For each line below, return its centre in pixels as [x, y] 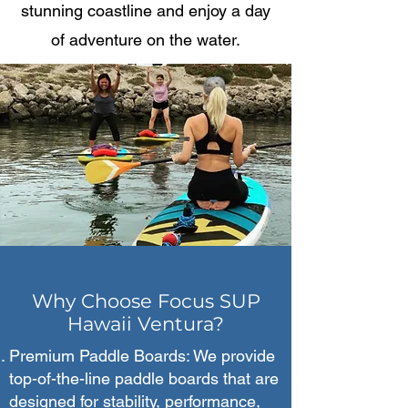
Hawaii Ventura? [146, 324]
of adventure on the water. [146, 40]
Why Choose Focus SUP [146, 301]
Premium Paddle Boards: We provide [142, 356]
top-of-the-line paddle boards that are [144, 378]
